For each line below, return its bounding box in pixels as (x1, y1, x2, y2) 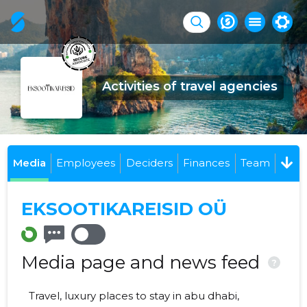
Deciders (125, 156, 173, 169)
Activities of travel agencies (101, 79, 278, 94)
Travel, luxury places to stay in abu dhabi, (29, 289, 240, 303)
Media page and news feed (21, 251, 265, 274)
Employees (56, 156, 116, 169)
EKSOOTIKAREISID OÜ (21, 198, 228, 220)
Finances (183, 156, 230, 169)
